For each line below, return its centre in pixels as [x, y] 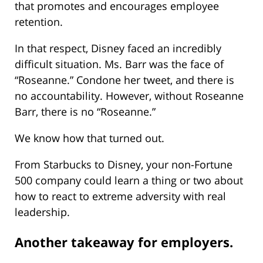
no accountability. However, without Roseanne [129, 95]
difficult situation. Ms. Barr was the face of [119, 64]
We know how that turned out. [90, 138]
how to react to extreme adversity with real [120, 196]
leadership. [42, 212]
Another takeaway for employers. [124, 242]
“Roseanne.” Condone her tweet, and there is [124, 80]
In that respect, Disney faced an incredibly [118, 48]
